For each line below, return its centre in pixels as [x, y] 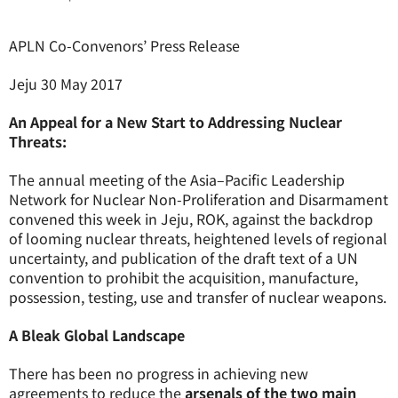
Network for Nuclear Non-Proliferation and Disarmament [199, 199]
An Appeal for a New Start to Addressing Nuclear [175, 122]
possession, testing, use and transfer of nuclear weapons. [198, 297]
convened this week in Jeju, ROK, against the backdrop [191, 219]
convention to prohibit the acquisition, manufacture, [183, 277]
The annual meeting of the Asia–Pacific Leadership [177, 179]
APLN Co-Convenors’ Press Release [124, 45]
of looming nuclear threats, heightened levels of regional [198, 238]
